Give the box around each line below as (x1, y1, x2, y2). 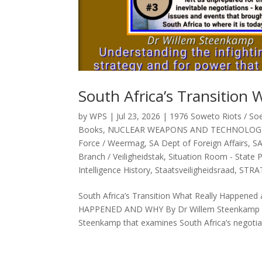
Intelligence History (78, 164, 151, 175)
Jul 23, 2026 (116, 110, 161, 122)
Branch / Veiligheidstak (78, 150, 164, 162)
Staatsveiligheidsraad (155, 164, 235, 175)
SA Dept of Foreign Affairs (149, 137, 249, 149)
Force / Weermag (78, 137, 145, 149)
